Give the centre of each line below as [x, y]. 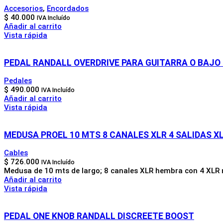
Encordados [68, 9]
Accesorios [23, 9]
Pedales [18, 81]
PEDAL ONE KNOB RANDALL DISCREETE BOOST [99, 216]
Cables [16, 153]
